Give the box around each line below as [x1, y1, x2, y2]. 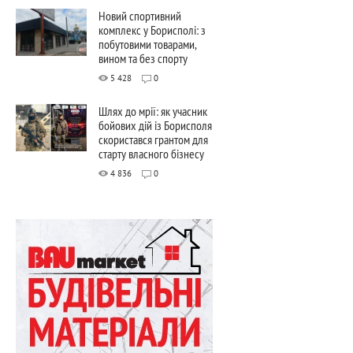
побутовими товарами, [98, 35, 196, 52]
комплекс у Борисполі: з [98, 21, 206, 38]
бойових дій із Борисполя [98, 117, 212, 133]
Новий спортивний [98, 7, 181, 24]
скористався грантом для [98, 131, 208, 147]
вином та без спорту [98, 50, 188, 66]
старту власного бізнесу [98, 145, 204, 162]
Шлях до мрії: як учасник [98, 102, 207, 119]
